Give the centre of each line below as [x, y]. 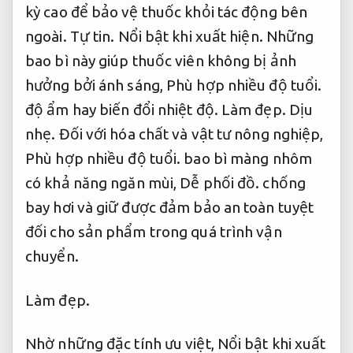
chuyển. [52, 256]
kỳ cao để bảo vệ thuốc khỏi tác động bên [167, 11]
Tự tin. [92, 36]
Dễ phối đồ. [220, 182]
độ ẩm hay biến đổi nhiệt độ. [123, 109]
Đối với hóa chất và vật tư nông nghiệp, [190, 134]
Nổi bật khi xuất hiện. [190, 36]
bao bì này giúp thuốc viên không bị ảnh [161, 60]
